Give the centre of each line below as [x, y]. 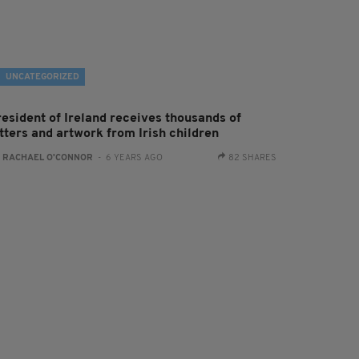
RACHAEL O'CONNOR [48, 158]
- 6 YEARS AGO [128, 158]
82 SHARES [252, 158]
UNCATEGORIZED [43, 77]
